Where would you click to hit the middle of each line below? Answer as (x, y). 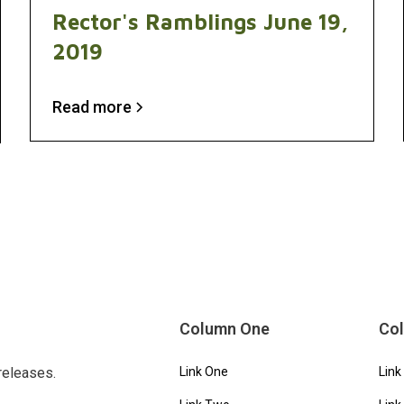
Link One (204, 372)
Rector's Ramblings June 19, (201, 22)
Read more (92, 107)
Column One (225, 329)
